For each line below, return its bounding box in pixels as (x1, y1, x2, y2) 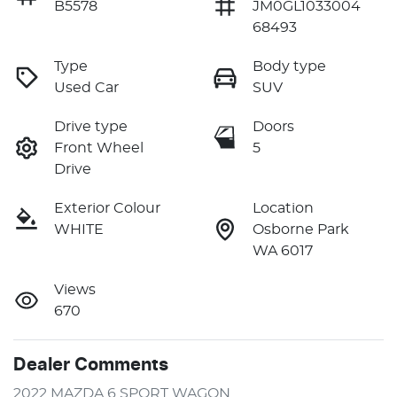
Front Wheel (54, 141, 144, 156)
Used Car (54, 81, 119, 96)
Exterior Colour (54, 201, 160, 216)
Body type (253, 59, 326, 74)
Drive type (54, 120, 128, 135)
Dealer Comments (13, 356, 168, 375)
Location (253, 201, 314, 216)
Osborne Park (253, 222, 349, 237)
